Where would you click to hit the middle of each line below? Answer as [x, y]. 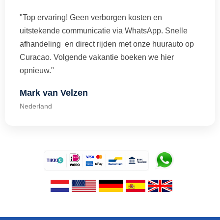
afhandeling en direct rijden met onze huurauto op [107, 44]
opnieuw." [37, 70]
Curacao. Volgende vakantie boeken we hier [97, 57]
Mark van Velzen [54, 93]
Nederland [36, 106]
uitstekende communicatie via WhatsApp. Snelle [104, 30]
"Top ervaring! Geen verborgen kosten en [91, 17]
